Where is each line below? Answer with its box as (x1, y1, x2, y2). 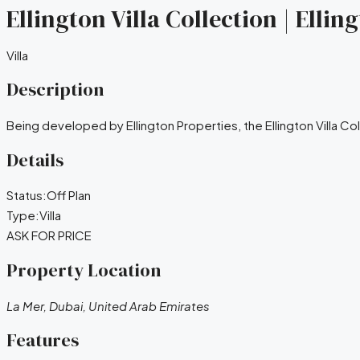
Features (6, 328, 79, 354)
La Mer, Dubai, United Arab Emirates (6, 297, 210, 313)
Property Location (6, 258, 161, 284)
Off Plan (47, 187, 91, 203)
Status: (6, 187, 47, 203)
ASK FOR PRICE (6, 227, 92, 243)
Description (6, 77, 104, 103)
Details (6, 147, 63, 173)
